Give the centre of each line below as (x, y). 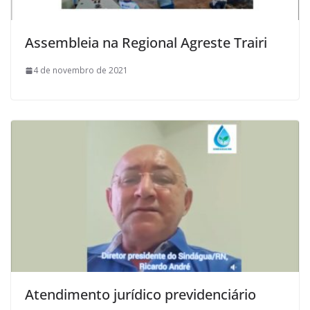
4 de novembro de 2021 (81, 71)
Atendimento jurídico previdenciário (140, 294)
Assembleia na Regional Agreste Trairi (146, 43)
